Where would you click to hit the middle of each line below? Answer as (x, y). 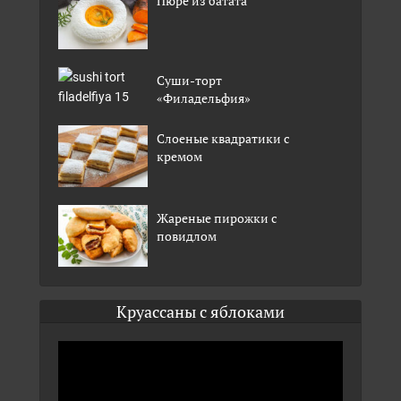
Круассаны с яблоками (200, 311)
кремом (179, 156)
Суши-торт (189, 80)
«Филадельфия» (204, 98)
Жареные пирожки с (217, 218)
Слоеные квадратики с (223, 138)
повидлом (187, 235)
